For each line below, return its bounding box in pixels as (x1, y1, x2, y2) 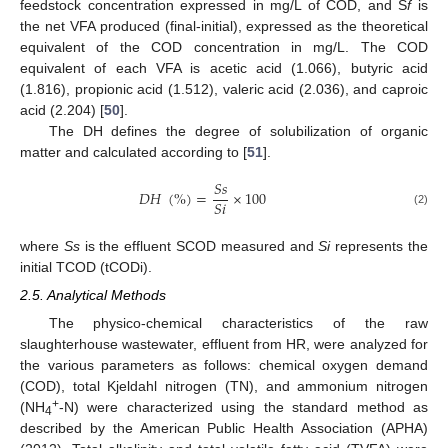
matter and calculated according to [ (20, 144, 247, 161)
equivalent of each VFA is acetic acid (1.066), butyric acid (20, 60, 428, 77)
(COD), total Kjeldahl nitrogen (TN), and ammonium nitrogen (20, 378, 428, 394)
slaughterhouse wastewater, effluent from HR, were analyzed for (20, 336, 428, 352)
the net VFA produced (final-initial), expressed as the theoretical (20, 18, 428, 35)
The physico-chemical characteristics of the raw (48, 315, 428, 331)
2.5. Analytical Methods (20, 286, 166, 303)
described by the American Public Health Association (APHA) (20, 420, 428, 436)
